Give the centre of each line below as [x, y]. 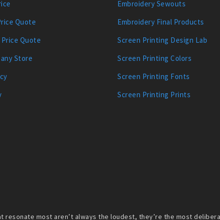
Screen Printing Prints [154, 94]
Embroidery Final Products [161, 22]
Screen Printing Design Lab [162, 40]
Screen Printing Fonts [154, 76]
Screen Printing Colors [154, 58]
